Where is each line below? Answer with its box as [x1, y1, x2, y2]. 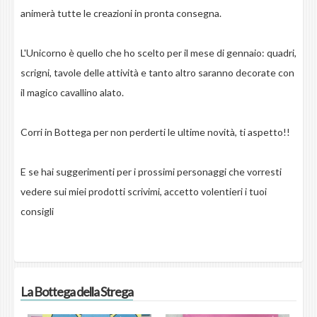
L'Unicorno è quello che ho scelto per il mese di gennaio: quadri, [20, 47, 296, 59]
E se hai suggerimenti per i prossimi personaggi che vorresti [20, 166, 282, 178]
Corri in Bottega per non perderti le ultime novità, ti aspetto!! [20, 126, 290, 139]
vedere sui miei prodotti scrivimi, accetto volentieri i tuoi [20, 185, 267, 198]
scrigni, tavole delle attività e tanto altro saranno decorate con [20, 67, 294, 79]
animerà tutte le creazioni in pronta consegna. [20, 7, 221, 20]
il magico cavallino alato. [20, 86, 124, 99]
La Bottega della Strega [20, 284, 133, 300]
